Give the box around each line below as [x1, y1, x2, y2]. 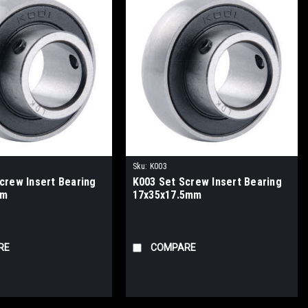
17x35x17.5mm [132, 188, 202, 202]
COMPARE [150, 242, 196, 254]
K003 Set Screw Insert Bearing [132, 175, 282, 189]
